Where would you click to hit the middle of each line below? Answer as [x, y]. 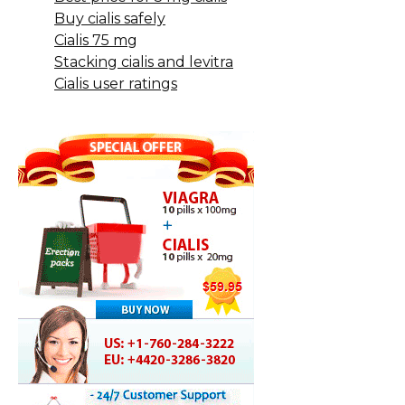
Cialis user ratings [116, 83]
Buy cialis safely [110, 18]
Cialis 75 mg [96, 40]
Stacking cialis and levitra [144, 61]
